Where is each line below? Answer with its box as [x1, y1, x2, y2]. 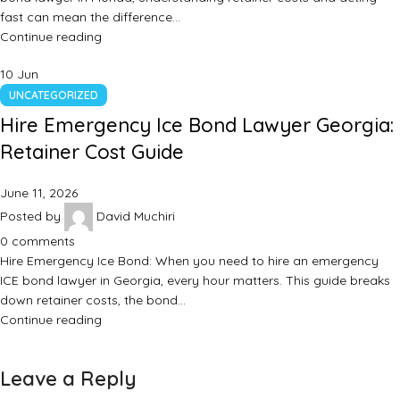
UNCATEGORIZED [9, 88, 98, 103]
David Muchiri [96, 207, 175, 224]
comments [12, 233, 75, 250]
